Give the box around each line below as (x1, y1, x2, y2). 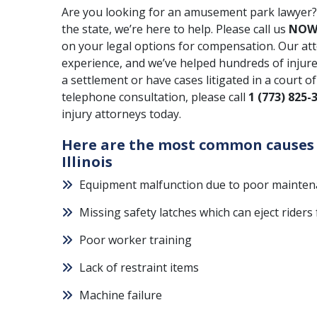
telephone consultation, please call (62, 89, 248, 105)
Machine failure (79, 287, 162, 303)
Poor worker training (79, 232, 192, 248)
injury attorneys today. (62, 106, 181, 122)
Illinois (62, 152, 113, 171)
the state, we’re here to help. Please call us (62, 21, 289, 37)
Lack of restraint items (79, 260, 199, 275)
